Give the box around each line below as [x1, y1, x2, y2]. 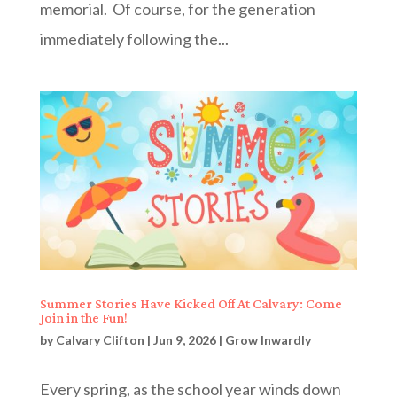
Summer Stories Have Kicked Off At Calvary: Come [39, 295, 342, 311]
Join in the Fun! [39, 309, 128, 325]
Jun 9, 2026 [152, 331, 216, 347]
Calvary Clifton [55, 331, 144, 347]
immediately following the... [39, 29, 229, 50]
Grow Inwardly [224, 331, 311, 347]
